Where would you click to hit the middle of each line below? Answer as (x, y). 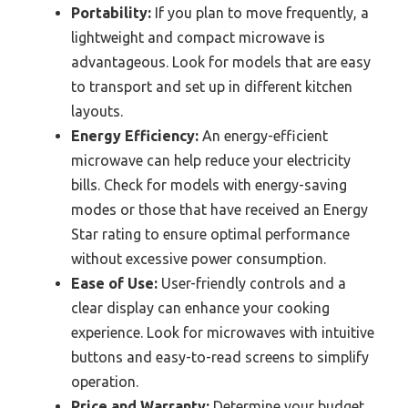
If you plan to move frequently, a (260, 12)
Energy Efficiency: (135, 135)
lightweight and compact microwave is (198, 37)
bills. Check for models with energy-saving (209, 184)
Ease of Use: (114, 283)
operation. (105, 381)
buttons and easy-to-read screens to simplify (220, 357)
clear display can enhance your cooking (200, 307)
